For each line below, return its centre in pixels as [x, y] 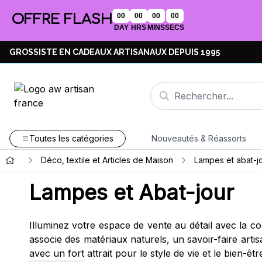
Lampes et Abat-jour [132, 192]
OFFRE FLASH [62, 19]
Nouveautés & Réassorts [199, 138]
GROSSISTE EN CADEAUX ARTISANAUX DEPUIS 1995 [115, 52]
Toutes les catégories [71, 138]
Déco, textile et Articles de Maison [107, 160]
